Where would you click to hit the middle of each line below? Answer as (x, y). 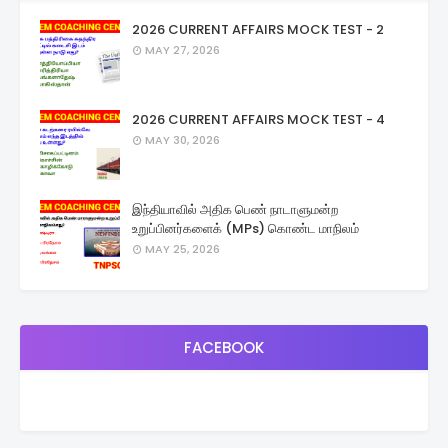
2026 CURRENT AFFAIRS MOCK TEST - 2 (258, 29)
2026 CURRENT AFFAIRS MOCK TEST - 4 (258, 119)
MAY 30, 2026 (182, 140)
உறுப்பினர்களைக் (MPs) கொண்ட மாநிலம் (245, 228)
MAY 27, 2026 (182, 50)
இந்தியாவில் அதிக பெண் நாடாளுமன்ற (235, 209)
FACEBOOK (224, 347)
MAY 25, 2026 (182, 249)
